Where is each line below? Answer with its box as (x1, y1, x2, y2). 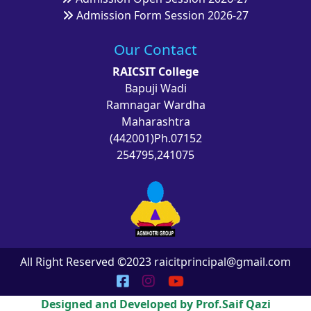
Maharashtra (121, 114, 190, 130)
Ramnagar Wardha (106, 97, 205, 113)
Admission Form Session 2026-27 (76, 8, 249, 24)
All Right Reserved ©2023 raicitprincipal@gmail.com (20, 254, 291, 270)
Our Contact (114, 40, 197, 60)
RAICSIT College (112, 64, 199, 80)
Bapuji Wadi (124, 81, 187, 96)
